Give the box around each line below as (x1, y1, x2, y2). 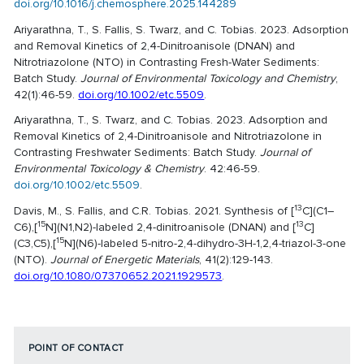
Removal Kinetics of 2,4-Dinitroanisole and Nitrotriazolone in (14, 129, 323, 144)
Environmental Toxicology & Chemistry (14, 162, 205, 176)
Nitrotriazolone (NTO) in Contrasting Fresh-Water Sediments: (14, 54, 320, 69)
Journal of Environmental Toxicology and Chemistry (80, 71, 336, 85)
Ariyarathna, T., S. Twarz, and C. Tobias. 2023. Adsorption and (14, 113, 328, 128)
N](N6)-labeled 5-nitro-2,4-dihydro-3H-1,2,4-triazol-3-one (64, 236, 347, 251)
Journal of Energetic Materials (50, 253, 200, 267)
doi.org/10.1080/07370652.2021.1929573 (14, 269, 223, 284)
